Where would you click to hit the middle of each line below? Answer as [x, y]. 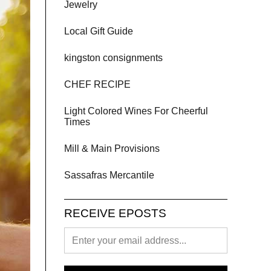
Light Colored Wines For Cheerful [136, 111]
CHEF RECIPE [97, 84]
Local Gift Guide [99, 31]
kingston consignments [113, 58]
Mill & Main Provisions [112, 149]
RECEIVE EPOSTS [115, 213]
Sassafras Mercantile [109, 175]
